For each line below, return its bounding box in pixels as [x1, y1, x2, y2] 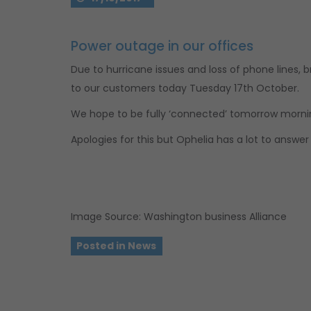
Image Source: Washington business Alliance [71, 210, 287, 224]
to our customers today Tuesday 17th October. [71, 81, 299, 95]
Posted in [76, 239, 128, 253]
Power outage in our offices [71, 37, 253, 56]
